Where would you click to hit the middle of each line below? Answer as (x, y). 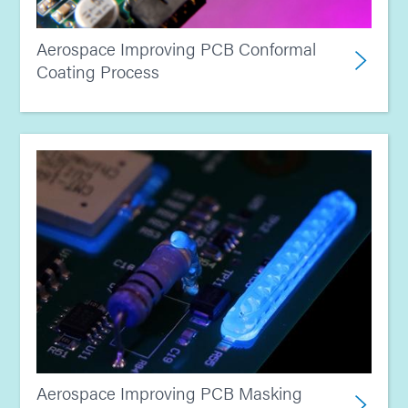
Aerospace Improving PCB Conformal (176, 48)
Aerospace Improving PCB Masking (169, 393)
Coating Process (98, 71)
